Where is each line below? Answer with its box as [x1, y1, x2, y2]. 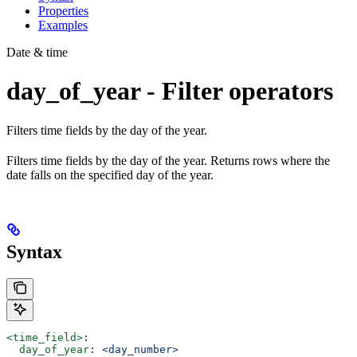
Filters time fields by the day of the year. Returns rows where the [6, 153, 330, 167]
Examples [38, 18, 88, 32]
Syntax [6, 241, 62, 262]
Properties [38, 3, 88, 18]
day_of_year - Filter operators [6, 76, 333, 106]
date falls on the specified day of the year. [6, 167, 214, 182]
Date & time [6, 45, 68, 59]
